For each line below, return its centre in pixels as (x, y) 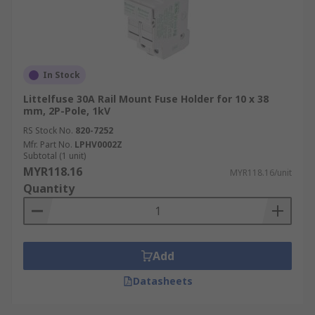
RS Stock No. (48, 130)
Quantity (49, 188)
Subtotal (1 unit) (54, 156)
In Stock (62, 75)
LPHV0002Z (98, 144)
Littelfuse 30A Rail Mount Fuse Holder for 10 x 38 (146, 99)
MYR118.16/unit (261, 173)
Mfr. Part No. (48, 144)
